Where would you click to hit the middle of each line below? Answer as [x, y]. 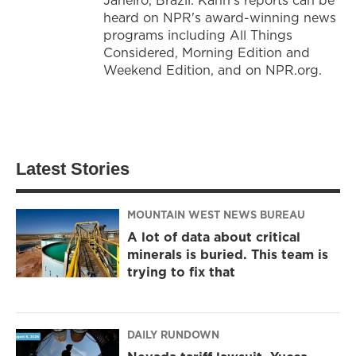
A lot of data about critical [214, 237]
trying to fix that [181, 272]
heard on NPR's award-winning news [220, 17]
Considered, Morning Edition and [207, 52]
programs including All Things [198, 35]
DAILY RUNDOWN [173, 335]
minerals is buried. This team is [228, 255]
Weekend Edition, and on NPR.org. [213, 70]
